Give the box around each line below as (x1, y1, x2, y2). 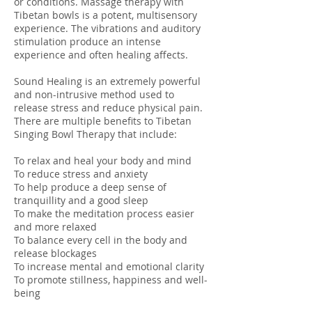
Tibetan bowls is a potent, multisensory (14, 8, 197, 22)
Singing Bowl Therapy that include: (14, 127, 177, 141)
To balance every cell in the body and (14, 233, 187, 247)
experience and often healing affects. (14, 48, 188, 61)
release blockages (14, 247, 97, 260)
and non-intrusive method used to (14, 88, 174, 101)
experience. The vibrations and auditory (14, 22, 201, 35)
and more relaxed (14, 220, 97, 233)
